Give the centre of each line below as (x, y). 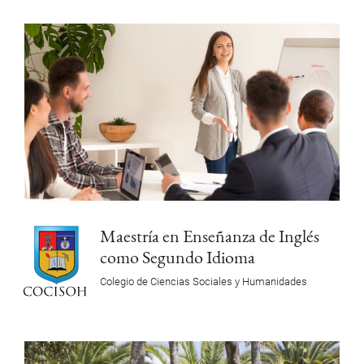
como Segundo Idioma (177, 257)
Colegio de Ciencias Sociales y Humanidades (203, 282)
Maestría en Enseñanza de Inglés (209, 236)
